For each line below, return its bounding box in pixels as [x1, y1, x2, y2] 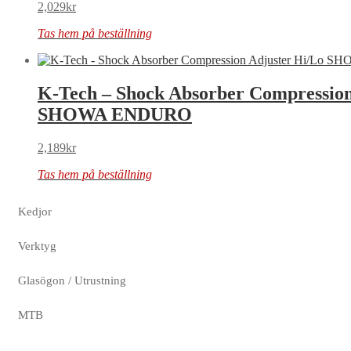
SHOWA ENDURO [38, 104, 192, 125]
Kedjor [18, 204, 52, 218]
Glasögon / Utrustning [18, 273, 126, 287]
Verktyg [18, 239, 56, 252]
